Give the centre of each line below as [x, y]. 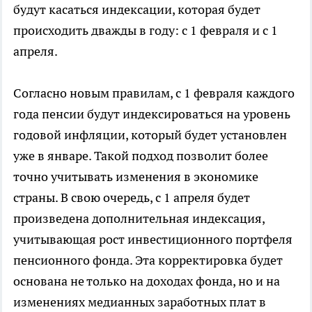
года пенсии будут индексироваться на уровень [152, 114]
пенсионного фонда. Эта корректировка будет [148, 260]
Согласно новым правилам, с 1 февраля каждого [154, 93]
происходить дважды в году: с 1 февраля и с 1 [146, 30]
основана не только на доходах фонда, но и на [147, 281]
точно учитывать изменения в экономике [136, 176]
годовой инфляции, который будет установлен [150, 134]
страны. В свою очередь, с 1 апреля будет [132, 197]
